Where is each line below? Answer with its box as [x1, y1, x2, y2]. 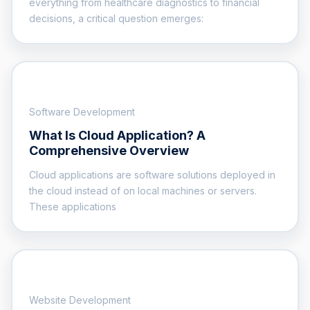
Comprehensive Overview [29, 143, 189, 158]
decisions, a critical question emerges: [29, 12, 203, 24]
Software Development [29, 105, 135, 118]
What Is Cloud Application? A [29, 127, 206, 143]
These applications [29, 200, 116, 212]
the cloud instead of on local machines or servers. [29, 184, 257, 197]
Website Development [29, 293, 131, 306]
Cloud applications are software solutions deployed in [29, 168, 275, 181]
